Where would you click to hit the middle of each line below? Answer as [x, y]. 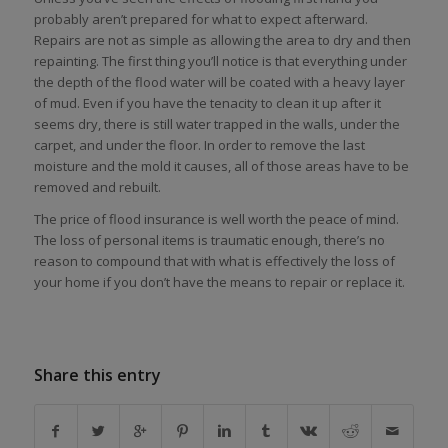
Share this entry [97, 374]
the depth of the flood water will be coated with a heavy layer [219, 82]
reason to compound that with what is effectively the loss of [214, 261]
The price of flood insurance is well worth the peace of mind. [216, 219]
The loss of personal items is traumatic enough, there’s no [209, 240]
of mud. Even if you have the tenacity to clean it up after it [207, 103]
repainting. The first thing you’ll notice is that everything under [220, 61]
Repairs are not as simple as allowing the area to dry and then [222, 40]
